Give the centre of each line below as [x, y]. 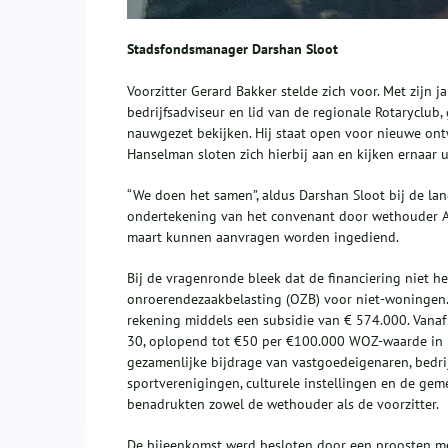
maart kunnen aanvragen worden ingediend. [263, 237]
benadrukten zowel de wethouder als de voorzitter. [283, 404]
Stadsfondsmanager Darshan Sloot [232, 49]
